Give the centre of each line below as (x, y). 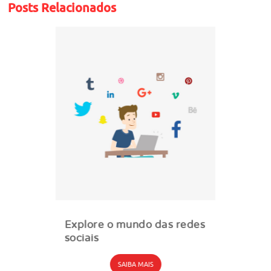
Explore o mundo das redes (135, 225)
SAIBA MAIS (135, 264)
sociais (82, 238)
